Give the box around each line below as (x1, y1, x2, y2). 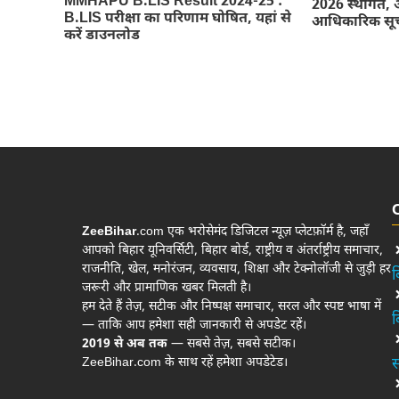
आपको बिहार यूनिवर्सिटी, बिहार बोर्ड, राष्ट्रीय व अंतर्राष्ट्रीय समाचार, (82, 241, 383, 259)
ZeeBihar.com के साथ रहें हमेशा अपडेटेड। (82, 354, 288, 371)
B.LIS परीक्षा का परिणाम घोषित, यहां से (64, 10, 291, 28)
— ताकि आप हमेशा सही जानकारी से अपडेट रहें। (82, 316, 306, 334)
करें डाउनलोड (64, 27, 140, 45)
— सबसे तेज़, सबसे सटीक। (167, 335, 296, 353)
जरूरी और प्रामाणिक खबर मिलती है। (82, 279, 251, 297)
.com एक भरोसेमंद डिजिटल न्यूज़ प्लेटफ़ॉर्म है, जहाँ (136, 223, 369, 240)
